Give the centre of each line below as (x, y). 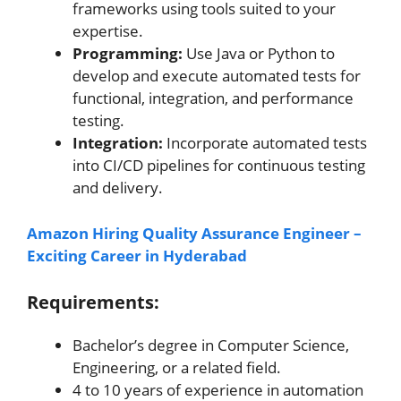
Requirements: (93, 302)
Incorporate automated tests (265, 143)
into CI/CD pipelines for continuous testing (219, 165)
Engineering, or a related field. (177, 367)
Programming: (128, 53)
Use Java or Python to (259, 53)
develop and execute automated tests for (217, 76)
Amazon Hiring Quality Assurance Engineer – (194, 233)
